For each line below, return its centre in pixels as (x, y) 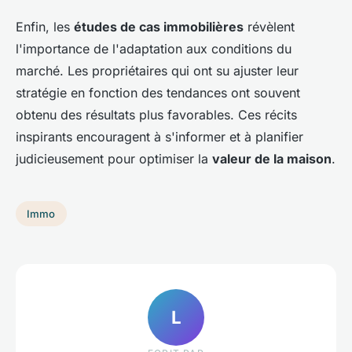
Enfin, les (45, 27)
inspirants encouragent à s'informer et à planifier (159, 137)
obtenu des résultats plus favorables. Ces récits (156, 115)
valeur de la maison (272, 159)
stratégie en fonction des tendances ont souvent (158, 93)
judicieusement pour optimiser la (114, 159)
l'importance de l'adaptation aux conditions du (154, 49)
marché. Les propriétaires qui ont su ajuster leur (157, 71)
